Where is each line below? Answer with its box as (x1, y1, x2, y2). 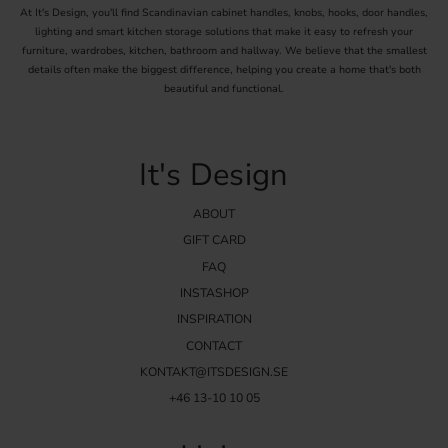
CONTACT (186, 337, 242, 354)
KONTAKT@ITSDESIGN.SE (140, 363, 288, 380)
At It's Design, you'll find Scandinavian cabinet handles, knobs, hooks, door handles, (20, 5, 428, 21)
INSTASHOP (179, 284, 249, 301)
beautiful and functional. (164, 81, 284, 97)
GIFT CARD (182, 232, 246, 249)
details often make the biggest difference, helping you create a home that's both (27, 62, 421, 78)
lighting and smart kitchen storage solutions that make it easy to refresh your (35, 24, 413, 40)
